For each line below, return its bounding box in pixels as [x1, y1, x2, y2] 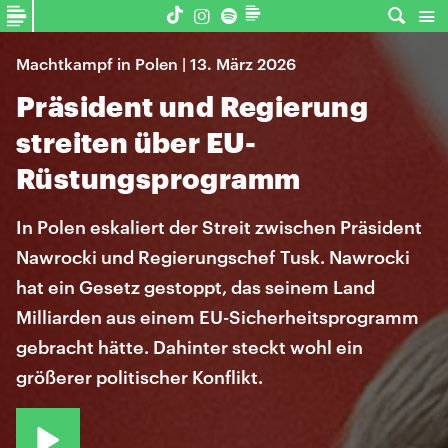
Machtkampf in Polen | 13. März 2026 [16, 54, 296, 73]
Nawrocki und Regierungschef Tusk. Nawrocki [16, 246, 410, 268]
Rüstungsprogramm [16, 162, 301, 194]
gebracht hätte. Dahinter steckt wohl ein [16, 336, 363, 358]
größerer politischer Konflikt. [16, 366, 263, 388]
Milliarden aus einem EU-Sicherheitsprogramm [16, 306, 419, 328]
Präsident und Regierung [16, 90, 369, 122]
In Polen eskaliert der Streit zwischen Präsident [16, 216, 422, 238]
